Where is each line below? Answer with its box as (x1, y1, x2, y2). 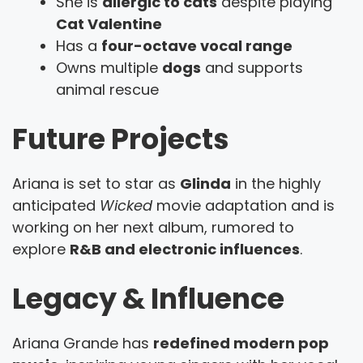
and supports (201, 57, 303, 78)
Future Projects (12, 118, 229, 159)
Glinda (180, 173, 231, 194)
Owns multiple (56, 57, 162, 78)
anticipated (12, 194, 100, 216)
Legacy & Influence (12, 278, 284, 318)
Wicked (100, 194, 152, 216)
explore (12, 238, 70, 259)
